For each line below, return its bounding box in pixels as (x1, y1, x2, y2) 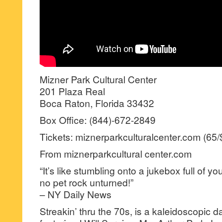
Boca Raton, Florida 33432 (40, 96, 154, 110)
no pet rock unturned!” (40, 175, 133, 189)
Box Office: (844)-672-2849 (40, 113, 156, 126)
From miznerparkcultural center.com (40, 147, 192, 160)
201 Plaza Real (40, 84, 105, 98)
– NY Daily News (40, 187, 111, 201)
